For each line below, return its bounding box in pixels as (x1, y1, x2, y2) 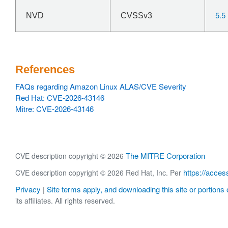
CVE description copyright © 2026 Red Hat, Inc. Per (15, 167, 183, 178)
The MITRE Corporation (126, 150, 205, 161)
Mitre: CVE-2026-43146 (15, 103, 94, 114)
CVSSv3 (121, 11, 152, 20)
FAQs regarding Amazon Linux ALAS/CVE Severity (15, 81, 186, 92)
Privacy (15, 184, 41, 195)
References (15, 63, 75, 76)
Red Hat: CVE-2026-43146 (15, 92, 104, 103)
